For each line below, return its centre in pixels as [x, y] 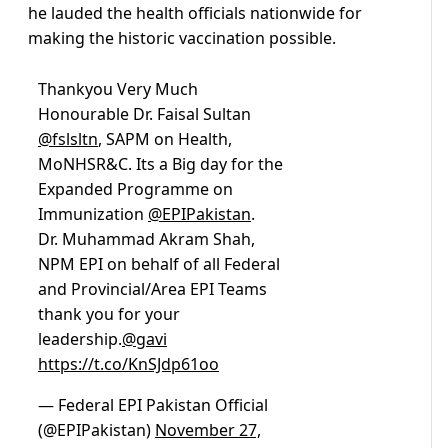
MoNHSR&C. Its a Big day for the [160, 164]
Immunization [93, 214]
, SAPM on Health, [165, 139]
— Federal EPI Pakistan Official [153, 405]
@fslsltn [68, 139]
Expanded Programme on [135, 189]
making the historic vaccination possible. [182, 38]
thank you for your [109, 314]
